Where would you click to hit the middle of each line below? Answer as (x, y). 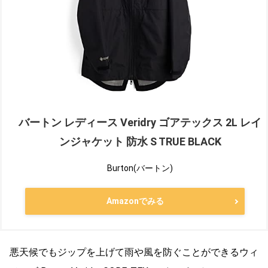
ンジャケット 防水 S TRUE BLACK (140, 142)
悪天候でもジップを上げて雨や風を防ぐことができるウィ (134, 252)
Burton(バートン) (140, 168)
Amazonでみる (135, 201)
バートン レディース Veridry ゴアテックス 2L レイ (140, 123)
